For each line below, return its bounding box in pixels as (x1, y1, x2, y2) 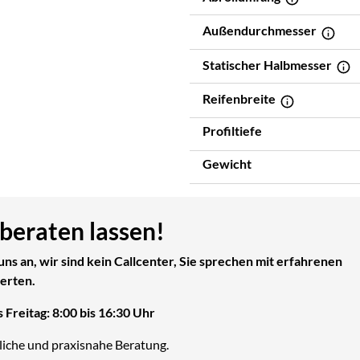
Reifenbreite (202, 91, 278, 107)
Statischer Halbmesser (202, 56, 334, 72)
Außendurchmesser (202, 22, 319, 39)
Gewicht (202, 155, 252, 171)
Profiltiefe (202, 122, 262, 138)
